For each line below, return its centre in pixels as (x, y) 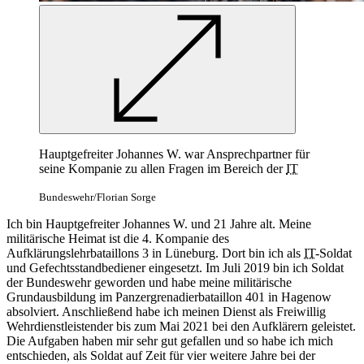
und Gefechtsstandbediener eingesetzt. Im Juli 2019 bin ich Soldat (175, 268)
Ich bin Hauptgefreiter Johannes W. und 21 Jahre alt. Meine (159, 224)
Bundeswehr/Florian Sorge (97, 197)
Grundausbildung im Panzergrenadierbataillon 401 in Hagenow (169, 297)
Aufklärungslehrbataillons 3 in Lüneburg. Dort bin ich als (155, 253)
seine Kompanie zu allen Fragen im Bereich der (162, 169)
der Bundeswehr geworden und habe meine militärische (149, 283)
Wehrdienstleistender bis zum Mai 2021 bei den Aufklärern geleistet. (181, 327)
